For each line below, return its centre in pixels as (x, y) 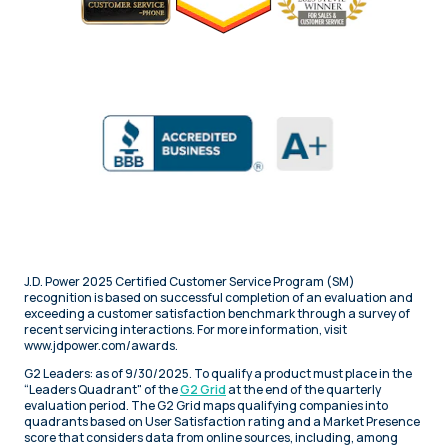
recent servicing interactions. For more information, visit (185, 329)
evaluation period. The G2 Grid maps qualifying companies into (206, 405)
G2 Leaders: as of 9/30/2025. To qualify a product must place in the (218, 373)
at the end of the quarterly (303, 389)
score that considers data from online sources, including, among (211, 437)
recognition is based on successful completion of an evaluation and (218, 297)
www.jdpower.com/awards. (101, 345)
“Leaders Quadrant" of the (101, 389)
